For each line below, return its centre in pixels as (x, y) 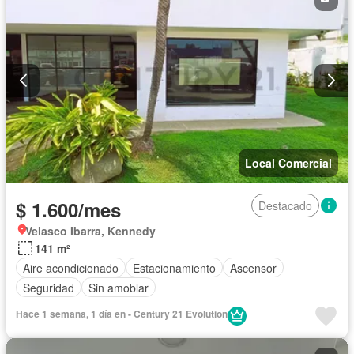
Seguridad (49, 287)
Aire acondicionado (71, 267)
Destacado (285, 206)
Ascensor (253, 267)
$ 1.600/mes (68, 210)
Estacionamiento (174, 267)
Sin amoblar (119, 287)
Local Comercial (288, 163)
